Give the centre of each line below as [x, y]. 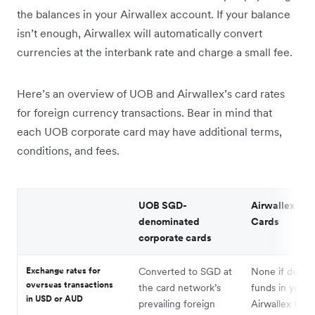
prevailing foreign [177, 304]
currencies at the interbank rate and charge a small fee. [155, 52]
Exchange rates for [63, 270]
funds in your [280, 288]
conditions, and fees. [68, 150]
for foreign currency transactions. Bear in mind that [144, 112]
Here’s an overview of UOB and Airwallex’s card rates [151, 94]
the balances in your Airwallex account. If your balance [154, 14]
